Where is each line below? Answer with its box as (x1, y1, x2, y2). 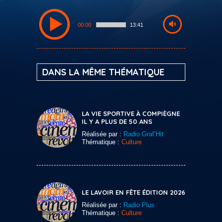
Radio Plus (123, 201, 155, 209)
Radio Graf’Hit (123, 130, 164, 138)
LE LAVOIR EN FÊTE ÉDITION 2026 (82, 188, 185, 196)
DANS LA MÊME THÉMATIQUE (42, 66, 165, 78)
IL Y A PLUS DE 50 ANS (82, 117, 152, 125)
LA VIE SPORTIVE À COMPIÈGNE (82, 109, 180, 117)
